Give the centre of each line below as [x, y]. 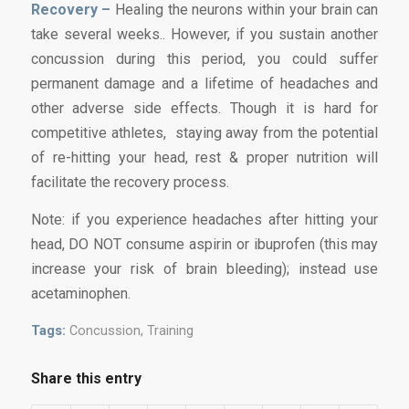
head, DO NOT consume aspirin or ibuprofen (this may [204, 245]
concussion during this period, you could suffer [204, 59]
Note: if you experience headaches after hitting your [204, 220]
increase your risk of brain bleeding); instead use [204, 269]
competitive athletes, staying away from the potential [204, 133]
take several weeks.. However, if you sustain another [204, 35]
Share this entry [86, 378]
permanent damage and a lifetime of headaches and [204, 84]
